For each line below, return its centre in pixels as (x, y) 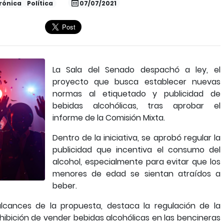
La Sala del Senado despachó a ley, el (136, 70)
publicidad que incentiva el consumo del (136, 150)
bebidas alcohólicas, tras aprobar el (136, 106)
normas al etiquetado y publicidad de (136, 94)
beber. (65, 186)
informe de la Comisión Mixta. (109, 118)
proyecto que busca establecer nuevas (136, 82)
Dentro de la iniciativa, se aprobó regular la (136, 138)
